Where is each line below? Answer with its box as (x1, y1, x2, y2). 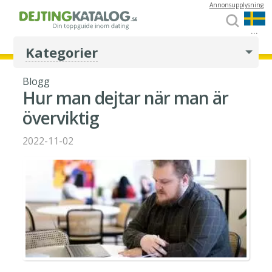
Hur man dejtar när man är (22, 86, 229, 109)
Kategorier (25, 43, 98, 61)
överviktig (22, 106, 100, 129)
